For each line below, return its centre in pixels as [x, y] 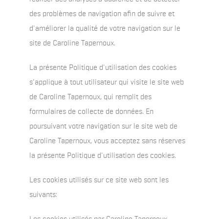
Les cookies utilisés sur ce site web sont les [99, 180]
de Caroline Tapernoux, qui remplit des [90, 97]
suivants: [43, 195]
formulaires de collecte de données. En [91, 112]
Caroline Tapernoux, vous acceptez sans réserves [107, 141]
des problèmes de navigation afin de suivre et [102, 14]
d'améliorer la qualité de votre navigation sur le [105, 29]
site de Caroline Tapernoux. [72, 44]
